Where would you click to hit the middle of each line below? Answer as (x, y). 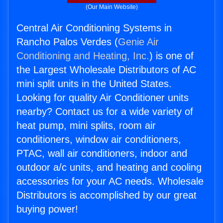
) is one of (171, 56)
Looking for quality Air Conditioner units (103, 98)
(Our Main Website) (111, 7)
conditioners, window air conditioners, (99, 140)
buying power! (47, 209)
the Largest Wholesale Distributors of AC (106, 70)
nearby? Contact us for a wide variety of (105, 112)
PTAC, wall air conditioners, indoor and (102, 154)
